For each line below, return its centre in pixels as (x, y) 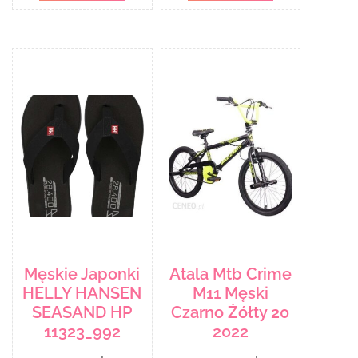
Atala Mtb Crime (230, 274)
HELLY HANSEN (82, 293)
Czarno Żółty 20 (231, 312)
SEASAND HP (82, 312)
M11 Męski (230, 293)
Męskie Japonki (82, 274)
